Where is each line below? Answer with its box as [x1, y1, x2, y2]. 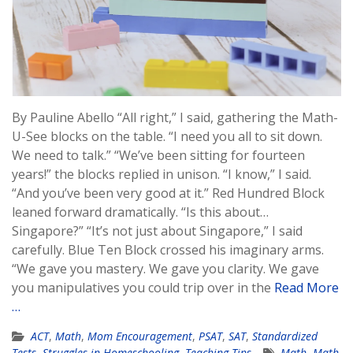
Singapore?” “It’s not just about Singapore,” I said [12, 222, 303, 240]
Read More [274, 279, 339, 297]
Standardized [252, 329, 318, 344]
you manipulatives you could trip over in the [12, 279, 274, 297]
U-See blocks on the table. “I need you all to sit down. [12, 128, 322, 146]
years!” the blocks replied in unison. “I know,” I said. [12, 165, 311, 184]
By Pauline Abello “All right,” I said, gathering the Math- [12, 109, 338, 127]
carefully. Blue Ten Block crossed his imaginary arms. [12, 241, 324, 259]
